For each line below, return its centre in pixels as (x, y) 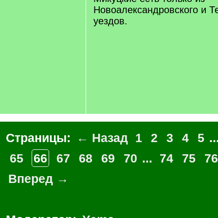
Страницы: (40, 138)
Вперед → (38, 179)
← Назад (102, 138)
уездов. (110, 21)
